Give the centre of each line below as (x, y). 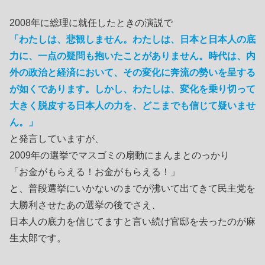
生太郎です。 (38, 238)
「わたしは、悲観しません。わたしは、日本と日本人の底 (132, 39)
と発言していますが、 (57, 138)
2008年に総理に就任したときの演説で (91, 22)
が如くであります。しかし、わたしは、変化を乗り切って (132, 89)
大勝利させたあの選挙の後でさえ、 (85, 205)
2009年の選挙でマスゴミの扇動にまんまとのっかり (119, 155)
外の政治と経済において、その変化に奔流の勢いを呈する (132, 72)
